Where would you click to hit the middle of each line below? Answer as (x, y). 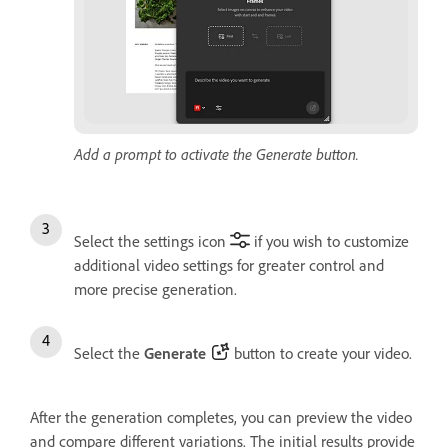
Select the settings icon (152, 242)
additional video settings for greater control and (229, 266)
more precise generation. (155, 290)
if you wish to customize (329, 242)
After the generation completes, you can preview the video (221, 418)
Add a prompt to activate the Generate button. (216, 154)
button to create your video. (321, 354)
